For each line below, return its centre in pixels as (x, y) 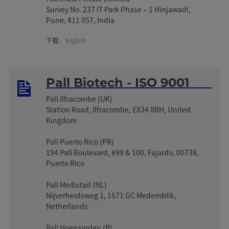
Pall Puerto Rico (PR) (81, 141)
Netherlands (68, 206)
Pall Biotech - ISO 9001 (118, 82)
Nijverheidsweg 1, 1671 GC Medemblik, (111, 195)
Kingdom (62, 120)
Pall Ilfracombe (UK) (79, 98)
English (76, 40)
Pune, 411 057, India (81, 20)
